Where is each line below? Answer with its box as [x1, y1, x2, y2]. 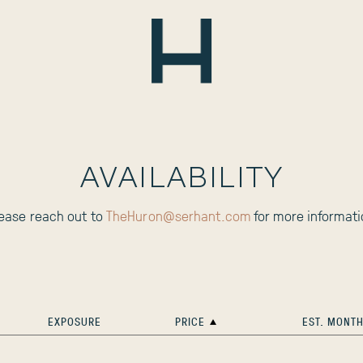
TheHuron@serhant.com [105, 206, 250, 225]
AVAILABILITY [79, 164, 284, 193]
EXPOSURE [47, 314, 101, 329]
